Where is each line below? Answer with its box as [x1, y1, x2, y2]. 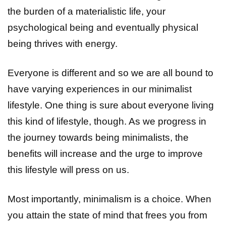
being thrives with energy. [8, 38, 118, 49]
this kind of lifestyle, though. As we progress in [8, 116, 206, 127]
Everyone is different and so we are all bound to [8, 68, 213, 79]
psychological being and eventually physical [8, 22, 198, 33]
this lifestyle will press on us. [8, 164, 129, 176]
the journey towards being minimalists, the [8, 132, 189, 143]
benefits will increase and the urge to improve [8, 148, 203, 159]
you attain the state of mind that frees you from [8, 210, 207, 221]
